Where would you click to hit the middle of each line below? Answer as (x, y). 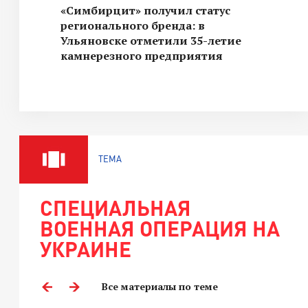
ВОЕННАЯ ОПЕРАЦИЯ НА (160, 228)
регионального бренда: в (133, 25)
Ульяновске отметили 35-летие (151, 41)
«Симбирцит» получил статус (145, 10)
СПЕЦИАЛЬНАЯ (115, 208)
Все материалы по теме (160, 286)
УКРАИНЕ (86, 249)
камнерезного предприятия (142, 56)
